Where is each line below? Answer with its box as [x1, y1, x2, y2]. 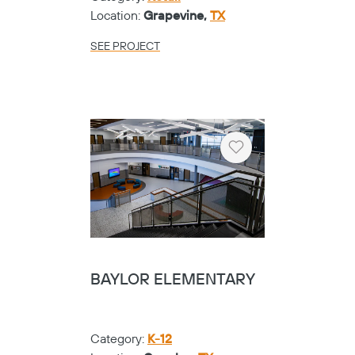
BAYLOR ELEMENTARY [90, 270, 255, 291]
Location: [90, 7, 143, 24]
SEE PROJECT [90, 39, 160, 54]
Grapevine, [143, 7, 210, 24]
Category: [90, 331, 147, 348]
